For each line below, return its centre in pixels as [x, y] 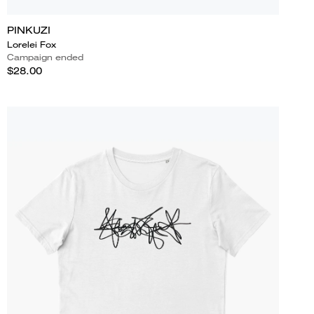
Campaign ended [45, 57]
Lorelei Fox [31, 44]
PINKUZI [28, 30]
